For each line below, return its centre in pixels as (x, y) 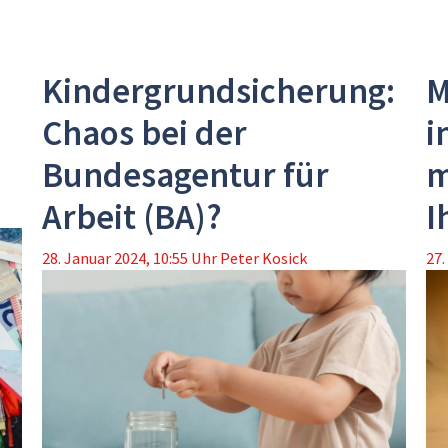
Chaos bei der (145, 133)
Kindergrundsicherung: (219, 91)
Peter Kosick (264, 258)
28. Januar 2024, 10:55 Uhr (130, 258)
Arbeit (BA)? (132, 217)
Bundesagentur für (186, 175)
